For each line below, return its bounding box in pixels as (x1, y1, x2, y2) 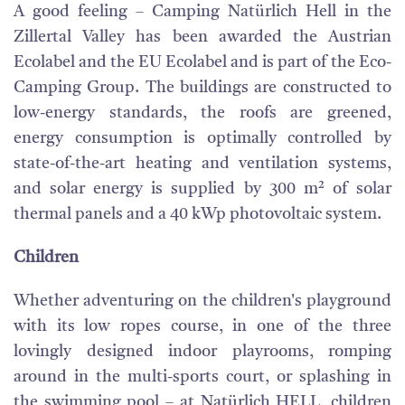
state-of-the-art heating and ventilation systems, (14, 155, 391, 172)
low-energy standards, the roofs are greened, (14, 105, 391, 121)
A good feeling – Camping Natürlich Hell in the (14, 4, 391, 20)
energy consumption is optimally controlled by (14, 130, 391, 146)
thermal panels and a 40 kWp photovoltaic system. (14, 206, 381, 222)
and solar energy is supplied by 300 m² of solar (14, 181, 391, 197)
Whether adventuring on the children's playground (14, 293, 391, 309)
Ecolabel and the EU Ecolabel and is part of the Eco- (14, 54, 391, 71)
